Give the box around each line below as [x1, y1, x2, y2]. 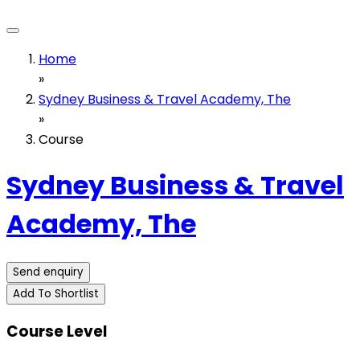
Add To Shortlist [13, 285, 99, 301]
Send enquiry [13, 264, 84, 280]
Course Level [6, 320, 107, 342]
